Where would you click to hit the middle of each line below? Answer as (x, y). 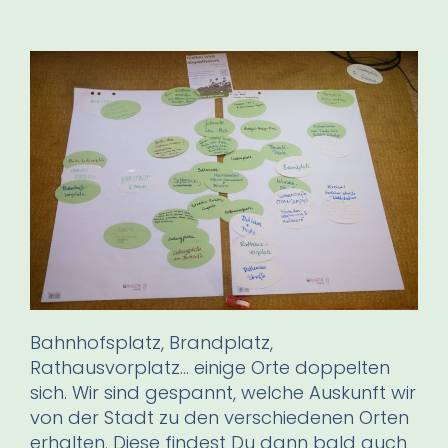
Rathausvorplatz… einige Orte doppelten (210, 367)
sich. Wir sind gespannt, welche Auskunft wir (223, 392)
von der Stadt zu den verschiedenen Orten (219, 417)
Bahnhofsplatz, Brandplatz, (151, 342)
